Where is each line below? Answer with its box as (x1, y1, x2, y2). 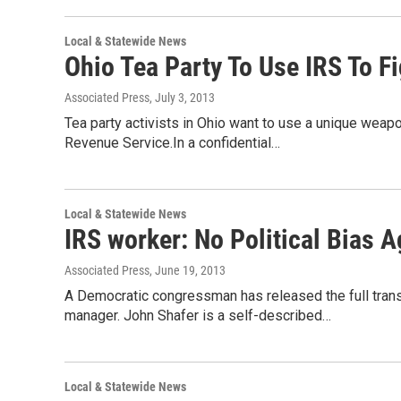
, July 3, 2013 (149, 90, 215, 105)
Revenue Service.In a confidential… (64, 134, 280, 151)
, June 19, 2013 (149, 263, 226, 277)
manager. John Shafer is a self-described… (64, 307, 331, 324)
